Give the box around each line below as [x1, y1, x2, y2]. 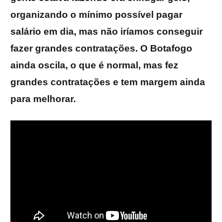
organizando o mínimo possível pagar [10, 9, 182, 20]
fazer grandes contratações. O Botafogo [10, 43, 192, 54]
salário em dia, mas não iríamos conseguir [10, 26, 203, 37]
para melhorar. [10, 94, 76, 105]
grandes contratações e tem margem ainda [10, 77, 205, 88]
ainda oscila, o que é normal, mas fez [10, 60, 178, 71]
